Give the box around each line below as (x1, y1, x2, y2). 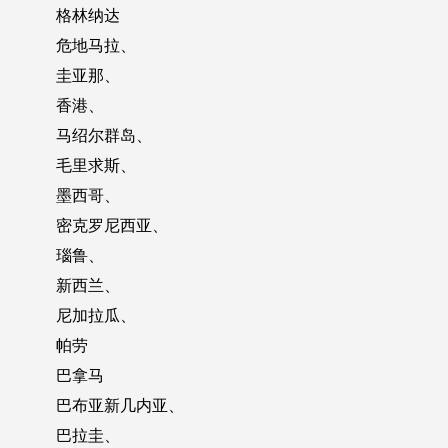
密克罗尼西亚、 (56, 215, 168, 235)
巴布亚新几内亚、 (56, 395, 184, 415)
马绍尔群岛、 (56, 125, 152, 145)
